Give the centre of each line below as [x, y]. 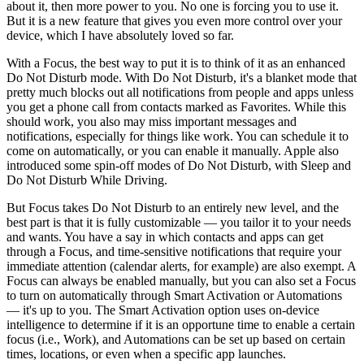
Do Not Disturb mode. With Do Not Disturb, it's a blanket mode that [182, 78]
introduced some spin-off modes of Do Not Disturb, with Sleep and [179, 166]
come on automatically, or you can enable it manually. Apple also [173, 151]
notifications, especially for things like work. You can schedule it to [178, 136]
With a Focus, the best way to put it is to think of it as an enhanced [176, 63]
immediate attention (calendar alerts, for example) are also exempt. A [181, 266]
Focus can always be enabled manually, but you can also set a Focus [181, 281]
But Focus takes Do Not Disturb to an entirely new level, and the [173, 208]
